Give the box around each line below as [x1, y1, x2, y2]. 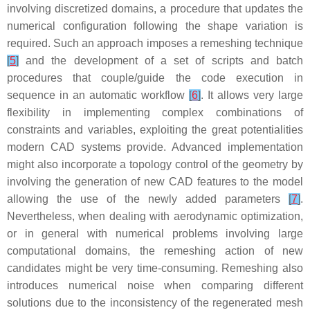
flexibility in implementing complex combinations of [7, 107, 303, 118]
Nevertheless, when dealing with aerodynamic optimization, [7, 210, 303, 222]
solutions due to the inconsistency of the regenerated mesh [7, 297, 303, 309]
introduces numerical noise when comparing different [7, 280, 303, 291]
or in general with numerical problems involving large [7, 228, 303, 239]
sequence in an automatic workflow [7, 89, 189, 101]
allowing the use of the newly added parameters [7, 193, 289, 205]
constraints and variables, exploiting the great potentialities [7, 124, 303, 136]
